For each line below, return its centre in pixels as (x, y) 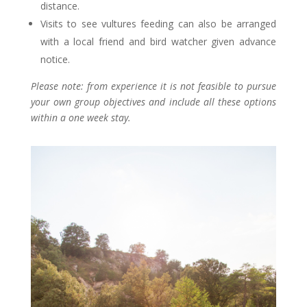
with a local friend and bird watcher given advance (158, 41)
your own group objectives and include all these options (153, 101)
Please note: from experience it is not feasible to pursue (153, 86)
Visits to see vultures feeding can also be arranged (158, 23)
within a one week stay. (81, 117)
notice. (55, 59)
